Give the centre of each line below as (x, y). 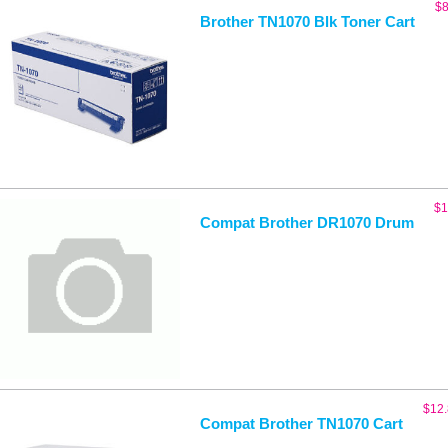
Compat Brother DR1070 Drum (306, 222)
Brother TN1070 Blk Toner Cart (307, 21)
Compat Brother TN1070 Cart (301, 423)
